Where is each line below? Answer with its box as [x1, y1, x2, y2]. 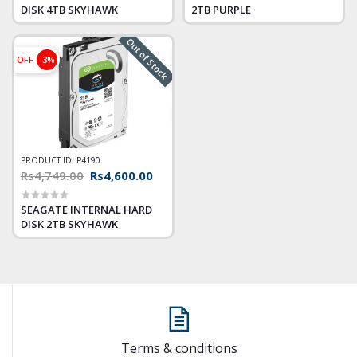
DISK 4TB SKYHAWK [21, 2, 118, 18]
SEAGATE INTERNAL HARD [21, 202, 152, 218]
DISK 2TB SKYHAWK [21, 217, 118, 232]
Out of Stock [124, 35, 171, 82]
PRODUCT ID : [21, 155, 76, 167]
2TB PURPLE [191, 2, 251, 18]
